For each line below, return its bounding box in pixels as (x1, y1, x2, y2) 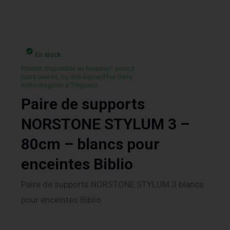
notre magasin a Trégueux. (21, 81, 99, 89)
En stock (35, 50, 61, 59)
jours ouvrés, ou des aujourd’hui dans (21, 72, 132, 81)
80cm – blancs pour (21, 135, 160, 154)
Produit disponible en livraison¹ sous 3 (21, 64, 135, 72)
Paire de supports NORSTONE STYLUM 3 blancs (21, 179, 204, 190)
